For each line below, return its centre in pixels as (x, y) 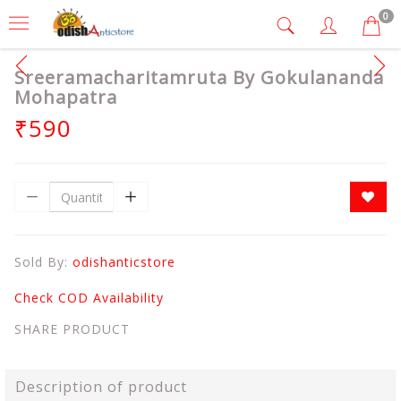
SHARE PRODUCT (72, 329)
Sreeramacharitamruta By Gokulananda (199, 77)
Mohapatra (66, 97)
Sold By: (43, 262)
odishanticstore (124, 262)
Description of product (101, 387)
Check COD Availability (89, 298)
